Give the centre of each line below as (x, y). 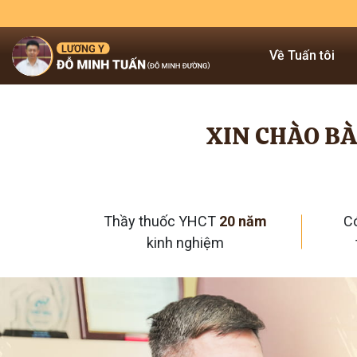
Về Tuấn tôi (302, 55)
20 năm (243, 221)
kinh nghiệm (185, 243)
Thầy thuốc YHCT (161, 221)
